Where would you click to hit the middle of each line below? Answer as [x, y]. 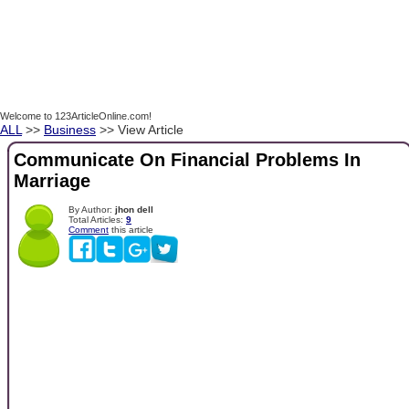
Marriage [52, 181]
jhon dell [134, 209]
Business [70, 130]
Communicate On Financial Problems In [187, 160]
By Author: [92, 209]
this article [131, 229]
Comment [89, 229]
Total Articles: [97, 219]
